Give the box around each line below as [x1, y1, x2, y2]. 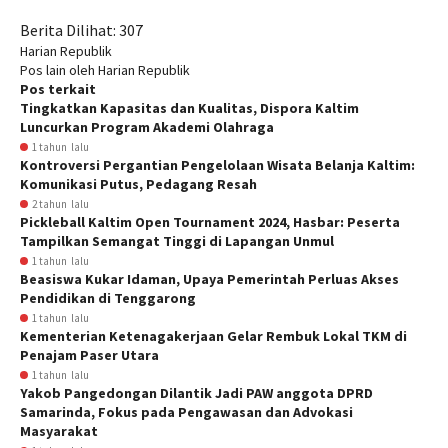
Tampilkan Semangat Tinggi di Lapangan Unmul [20, 232, 334, 250]
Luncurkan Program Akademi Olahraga [20, 118, 274, 136]
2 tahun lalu [32, 197, 89, 211]
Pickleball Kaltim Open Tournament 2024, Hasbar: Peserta [20, 213, 400, 231]
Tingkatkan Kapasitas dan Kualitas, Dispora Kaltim [20, 99, 359, 117]
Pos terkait [20, 80, 96, 98]
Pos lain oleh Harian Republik [20, 61, 190, 79]
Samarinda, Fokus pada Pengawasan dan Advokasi [20, 403, 353, 421]
